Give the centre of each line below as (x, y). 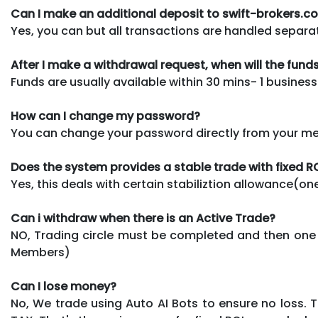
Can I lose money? (64, 286)
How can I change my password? (105, 116)
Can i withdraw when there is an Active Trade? (143, 218)
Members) (40, 252)
